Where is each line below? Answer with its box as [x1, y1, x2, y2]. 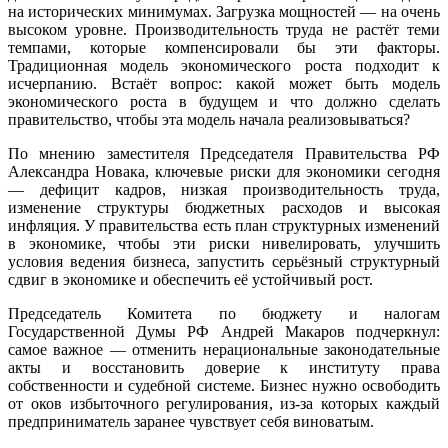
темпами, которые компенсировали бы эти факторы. [8, 38, 440, 56]
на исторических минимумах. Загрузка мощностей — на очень [8, 2, 440, 20]
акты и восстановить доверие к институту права [8, 358, 440, 376]
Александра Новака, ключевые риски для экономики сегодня [8, 162, 440, 180]
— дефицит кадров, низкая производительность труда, [8, 180, 440, 198]
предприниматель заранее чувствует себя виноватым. [8, 412, 374, 430]
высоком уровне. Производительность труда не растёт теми [8, 20, 440, 38]
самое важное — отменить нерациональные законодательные [8, 340, 440, 358]
